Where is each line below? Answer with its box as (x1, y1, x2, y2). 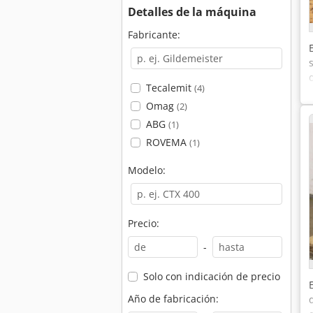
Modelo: (128, 163, 166, 177)
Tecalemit (145, 81, 194, 94)
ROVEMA (145, 136, 189, 149)
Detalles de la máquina (128, 4, 256, 20)
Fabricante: (128, 28, 180, 41)
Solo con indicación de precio (143, 270, 280, 283)
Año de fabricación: (128, 292, 219, 305)
